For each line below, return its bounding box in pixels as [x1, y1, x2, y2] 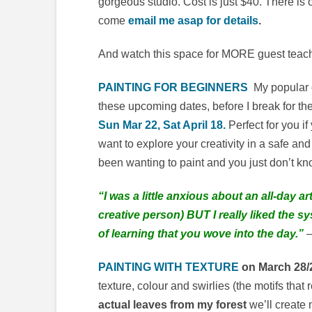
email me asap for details [127, 15, 258, 27]
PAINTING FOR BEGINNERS [97, 81, 251, 94]
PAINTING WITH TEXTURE [97, 261, 239, 274]
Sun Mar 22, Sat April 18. [97, 119, 226, 132]
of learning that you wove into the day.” [97, 228, 304, 240]
